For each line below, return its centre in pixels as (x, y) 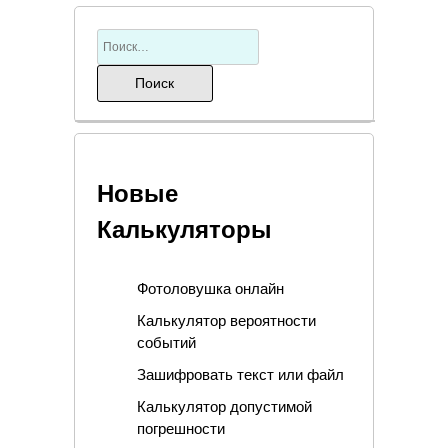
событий (166, 342)
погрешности (180, 428)
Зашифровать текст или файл (240, 374)
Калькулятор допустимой (224, 406)
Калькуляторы (184, 229)
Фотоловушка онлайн (210, 288)
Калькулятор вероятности (226, 320)
